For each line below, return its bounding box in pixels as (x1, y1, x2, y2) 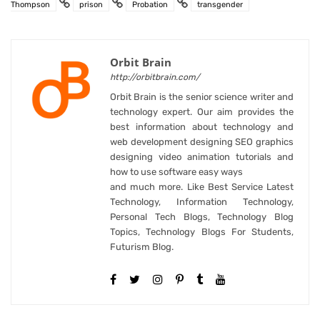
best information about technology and (110, 121, 294, 133)
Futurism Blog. (110, 241, 174, 253)
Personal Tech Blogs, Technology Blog (110, 211, 294, 223)
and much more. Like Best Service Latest (110, 181, 294, 193)
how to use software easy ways (110, 166, 243, 178)
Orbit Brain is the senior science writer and (110, 91, 294, 103)
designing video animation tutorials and (110, 151, 294, 163)
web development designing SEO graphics (110, 136, 294, 148)
